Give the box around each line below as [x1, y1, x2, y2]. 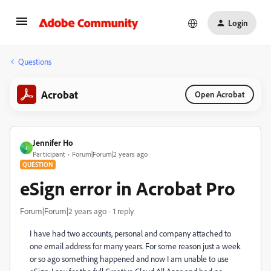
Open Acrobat [195, 89, 244, 99]
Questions [18, 56, 51, 67]
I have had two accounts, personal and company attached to [30, 228, 231, 238]
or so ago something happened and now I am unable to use [30, 253, 229, 264]
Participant [33, 149, 65, 158]
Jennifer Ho [33, 137, 73, 148]
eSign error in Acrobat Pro [20, 176, 235, 200]
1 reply [113, 206, 134, 216]
